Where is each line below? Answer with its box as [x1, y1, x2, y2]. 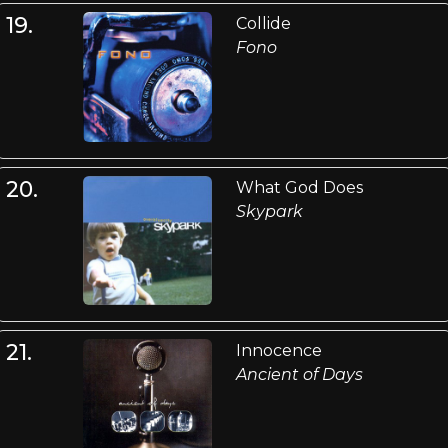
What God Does [235, 177, 363, 197]
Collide [235, 14, 291, 34]
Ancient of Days [235, 364, 363, 384]
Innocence [235, 340, 322, 360]
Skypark [235, 201, 303, 221]
